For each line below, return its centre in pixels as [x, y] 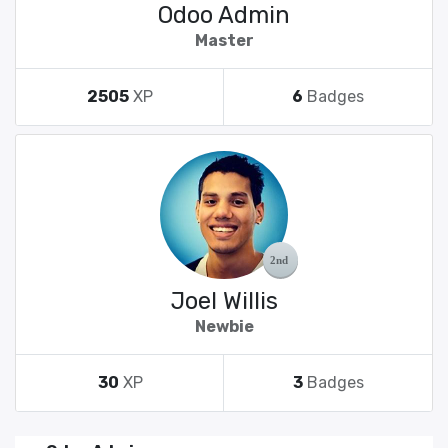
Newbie [224, 326]
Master [224, 40]
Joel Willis [224, 301]
